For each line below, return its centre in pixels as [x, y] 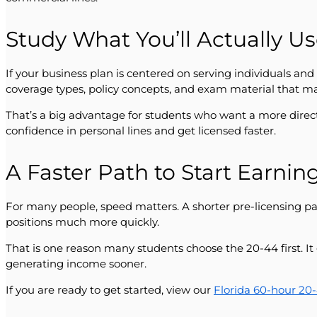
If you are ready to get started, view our [110, 289]
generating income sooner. [76, 263]
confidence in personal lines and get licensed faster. [141, 130]
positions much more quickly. [82, 221]
